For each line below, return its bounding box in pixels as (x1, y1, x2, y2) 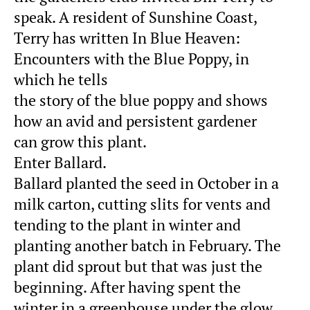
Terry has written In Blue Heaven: (14, 28, 240, 48)
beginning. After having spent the (14, 277, 241, 297)
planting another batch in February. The (14, 235, 281, 255)
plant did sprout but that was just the (14, 256, 262, 276)
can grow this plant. (14, 131, 149, 152)
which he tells (14, 69, 111, 89)
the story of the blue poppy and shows (14, 90, 268, 110)
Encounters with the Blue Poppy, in (14, 48, 249, 69)
